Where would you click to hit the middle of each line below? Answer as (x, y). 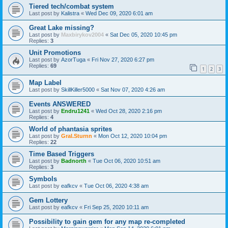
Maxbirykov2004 (82, 35)
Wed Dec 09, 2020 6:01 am (119, 13)
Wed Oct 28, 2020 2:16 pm (129, 111)
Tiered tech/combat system (72, 7)
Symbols (43, 179)
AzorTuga (73, 60)
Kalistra (70, 13)
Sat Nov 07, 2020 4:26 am (133, 89)
